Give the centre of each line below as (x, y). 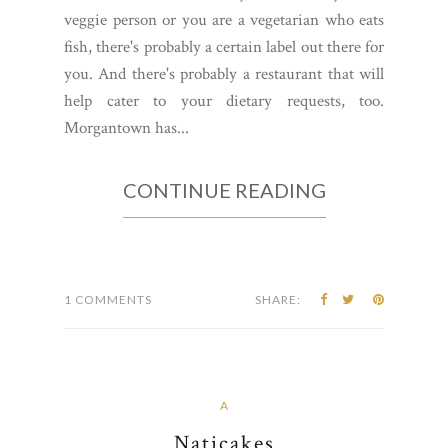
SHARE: (278, 300)
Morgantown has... (126, 128)
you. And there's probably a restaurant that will (224, 74)
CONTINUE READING (224, 190)
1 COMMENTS (108, 300)
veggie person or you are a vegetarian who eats (224, 20)
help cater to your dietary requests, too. (224, 101)
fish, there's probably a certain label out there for (224, 47)
